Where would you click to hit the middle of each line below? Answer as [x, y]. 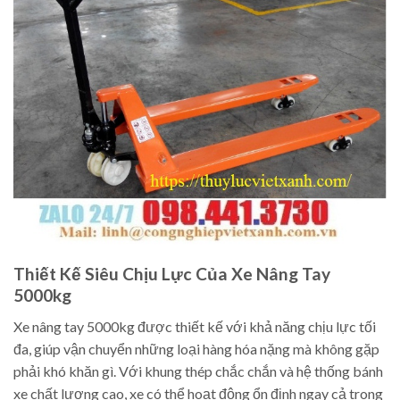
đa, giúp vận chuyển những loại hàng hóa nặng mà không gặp [196, 348]
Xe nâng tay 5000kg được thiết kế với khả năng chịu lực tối [195, 326]
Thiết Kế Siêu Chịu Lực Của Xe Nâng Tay [172, 274]
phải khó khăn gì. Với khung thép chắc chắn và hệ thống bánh [198, 371]
